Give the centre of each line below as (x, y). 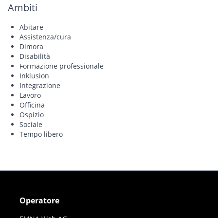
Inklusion (34, 75)
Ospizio (32, 114)
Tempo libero (41, 134)
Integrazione (40, 85)
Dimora (31, 46)
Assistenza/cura (45, 36)
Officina (32, 105)
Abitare (31, 27)
